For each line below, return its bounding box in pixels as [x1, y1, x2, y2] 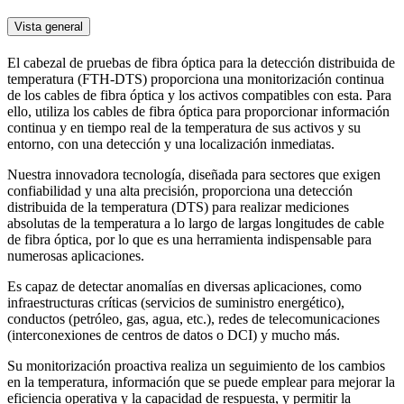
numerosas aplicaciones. [7, 248, 144, 264]
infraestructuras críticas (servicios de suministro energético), [7, 295, 344, 311]
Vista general [14, 20, 83, 34]
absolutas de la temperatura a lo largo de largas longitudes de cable [7, 216, 384, 232]
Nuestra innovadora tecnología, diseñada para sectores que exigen [7, 167, 381, 183]
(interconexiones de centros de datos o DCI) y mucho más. [7, 327, 340, 344]
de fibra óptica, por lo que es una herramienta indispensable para [7, 232, 372, 248]
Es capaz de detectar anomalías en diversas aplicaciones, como [7, 279, 362, 295]
